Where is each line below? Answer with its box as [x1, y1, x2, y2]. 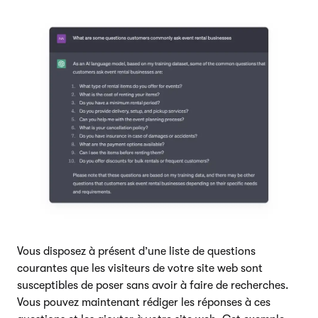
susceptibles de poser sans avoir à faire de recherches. [17, 278, 289, 292]
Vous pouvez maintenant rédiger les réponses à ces [17, 295, 270, 309]
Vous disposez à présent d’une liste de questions [17, 244, 256, 258]
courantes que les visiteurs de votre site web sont [17, 261, 263, 275]
